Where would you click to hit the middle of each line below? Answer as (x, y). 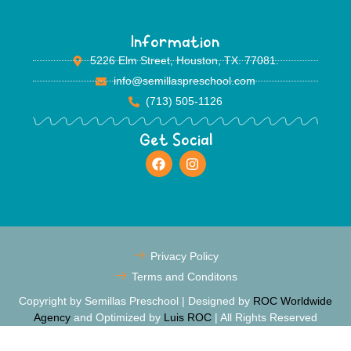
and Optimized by (117, 318)
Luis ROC (188, 318)
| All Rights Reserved (264, 318)
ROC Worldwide (293, 301)
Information (175, 44)
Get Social (175, 142)
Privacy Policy (184, 257)
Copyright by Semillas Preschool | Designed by (136, 301)
